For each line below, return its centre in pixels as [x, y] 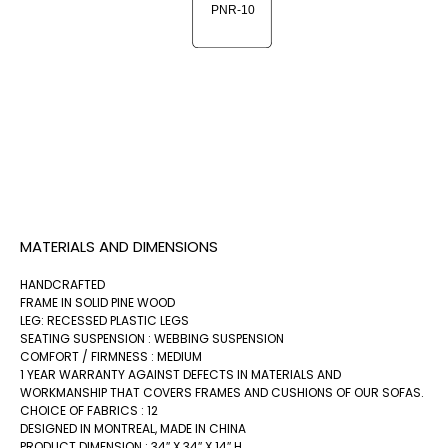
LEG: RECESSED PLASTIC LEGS [104, 320]
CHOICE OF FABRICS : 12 [89, 410]
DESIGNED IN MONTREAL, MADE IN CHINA [133, 428]
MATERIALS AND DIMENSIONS [119, 246]
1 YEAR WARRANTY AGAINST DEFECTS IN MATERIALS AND [180, 374]
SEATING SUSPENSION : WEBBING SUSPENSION [152, 338]
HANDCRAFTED [62, 284]
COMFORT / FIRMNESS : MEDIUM [111, 356]
